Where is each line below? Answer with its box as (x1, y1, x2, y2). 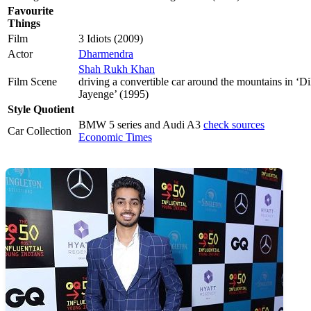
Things (8, 17, 40, 30)
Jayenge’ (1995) (78, 88, 149, 101)
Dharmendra (78, 48, 133, 60)
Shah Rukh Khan (78, 63, 155, 76)
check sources (203, 119, 264, 131)
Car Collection (8, 125, 72, 137)
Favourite (8, 5, 53, 17)
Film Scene (8, 76, 57, 88)
